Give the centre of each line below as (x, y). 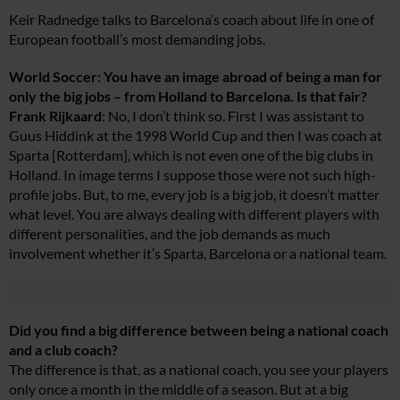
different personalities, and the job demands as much (170, 233)
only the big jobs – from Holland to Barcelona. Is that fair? (188, 96)
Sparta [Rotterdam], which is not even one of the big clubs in (191, 155)
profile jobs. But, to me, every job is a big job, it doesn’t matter (194, 194)
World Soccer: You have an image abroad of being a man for (196, 76)
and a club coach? (63, 350)
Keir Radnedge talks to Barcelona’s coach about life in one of (192, 19)
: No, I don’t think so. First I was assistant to (233, 116)
